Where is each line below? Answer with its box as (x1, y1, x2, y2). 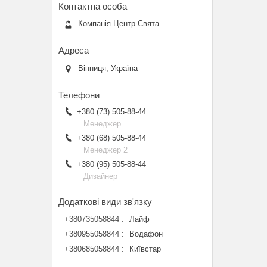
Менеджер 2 (83, 145, 128, 154)
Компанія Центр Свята (78, 19, 159, 29)
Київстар (129, 244, 161, 253)
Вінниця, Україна (78, 63, 138, 73)
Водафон (129, 229, 163, 238)
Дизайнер (83, 171, 117, 181)
